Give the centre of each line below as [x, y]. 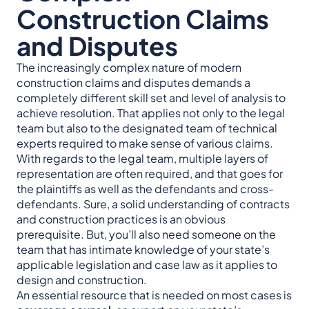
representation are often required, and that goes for [150, 174]
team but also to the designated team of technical [147, 128]
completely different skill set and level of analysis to [151, 98]
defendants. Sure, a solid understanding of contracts [153, 204]
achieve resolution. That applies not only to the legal [151, 113]
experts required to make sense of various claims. [145, 143]
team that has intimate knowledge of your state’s [143, 250]
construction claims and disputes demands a [133, 83]
